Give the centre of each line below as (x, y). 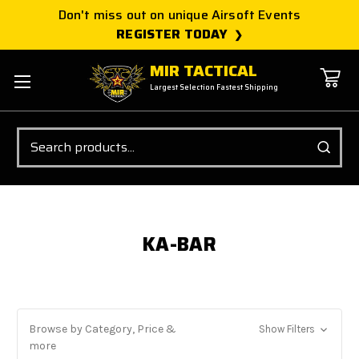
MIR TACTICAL (204, 71)
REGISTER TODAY (172, 34)
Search (34, 135)
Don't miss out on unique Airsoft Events (179, 15)
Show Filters (288, 329)
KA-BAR (179, 244)
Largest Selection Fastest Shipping (214, 88)
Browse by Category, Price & (103, 329)
